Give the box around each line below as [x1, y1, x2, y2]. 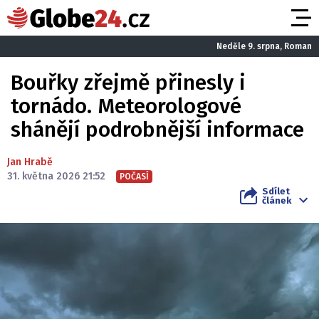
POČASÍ [120, 172, 149, 182]
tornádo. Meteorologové [11, 93, 241, 119]
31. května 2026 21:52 [7, 170, 105, 182]
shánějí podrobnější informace [11, 117, 304, 142]
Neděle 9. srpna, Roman [216, 41, 312, 51]
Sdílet [262, 186, 290, 197]
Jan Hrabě [7, 156, 53, 168]
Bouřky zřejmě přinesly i [11, 70, 246, 95]
